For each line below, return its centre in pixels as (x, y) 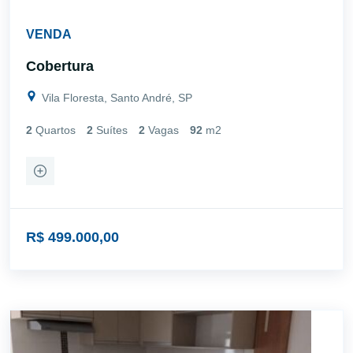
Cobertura (60, 66)
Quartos (56, 130)
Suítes (112, 130)
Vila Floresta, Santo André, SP (115, 97)
